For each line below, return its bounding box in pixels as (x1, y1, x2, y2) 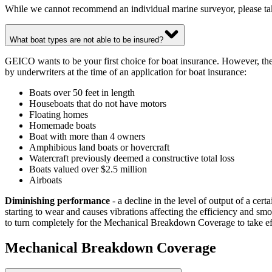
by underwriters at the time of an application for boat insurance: (5, 66, 246, 77)
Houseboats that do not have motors (29, 98, 166, 109)
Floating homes (29, 109, 88, 120)
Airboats (29, 174, 62, 185)
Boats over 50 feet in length (29, 87, 135, 98)
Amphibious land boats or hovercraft (29, 141, 169, 152)
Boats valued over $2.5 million (29, 163, 147, 174)
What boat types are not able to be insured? (10, 35, 163, 44)
